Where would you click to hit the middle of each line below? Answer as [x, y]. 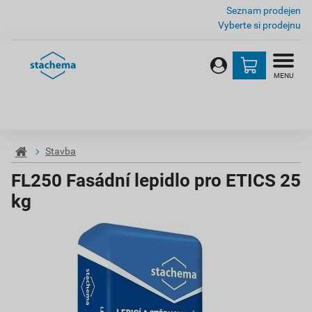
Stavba [61, 151]
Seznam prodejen [264, 10]
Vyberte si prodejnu [259, 25]
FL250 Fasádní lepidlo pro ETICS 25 [156, 180]
